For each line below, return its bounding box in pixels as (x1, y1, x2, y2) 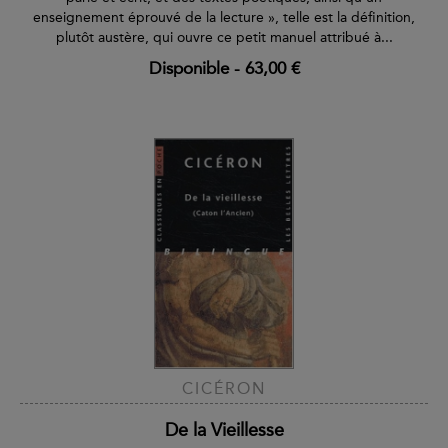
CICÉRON (182, 379, 266, 399)
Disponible (148, 57, 229, 78)
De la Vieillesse (164, 419, 284, 442)
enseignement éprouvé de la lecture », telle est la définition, (33, 8, 415, 26)
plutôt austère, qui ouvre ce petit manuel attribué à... (55, 28, 393, 46)
